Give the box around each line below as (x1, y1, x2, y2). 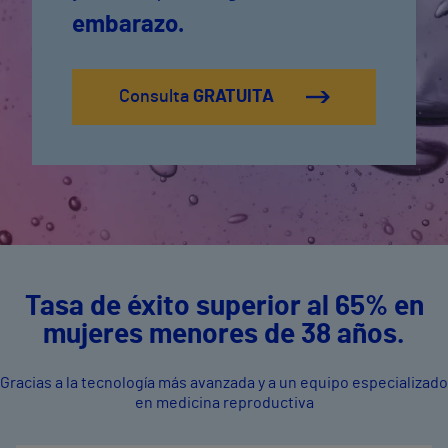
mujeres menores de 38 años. (43, 321, 405, 349)
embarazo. (72, 13, 184, 37)
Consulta (118, 88, 193, 106)
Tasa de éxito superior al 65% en (24, 293, 424, 321)
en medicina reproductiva (134, 395, 314, 411)
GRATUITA (192, 88, 274, 106)
